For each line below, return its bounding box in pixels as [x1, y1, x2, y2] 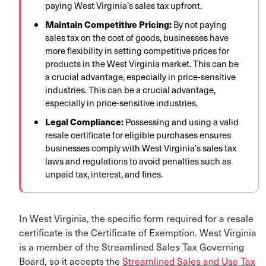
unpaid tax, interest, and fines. [45, 167, 163, 181]
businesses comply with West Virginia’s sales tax [45, 141, 236, 155]
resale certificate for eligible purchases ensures [45, 128, 231, 142]
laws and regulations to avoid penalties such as [45, 154, 231, 168]
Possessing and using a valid [125, 115, 239, 129]
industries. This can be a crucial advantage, [45, 83, 216, 97]
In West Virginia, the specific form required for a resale [19, 211, 254, 226]
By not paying [173, 18, 227, 31]
